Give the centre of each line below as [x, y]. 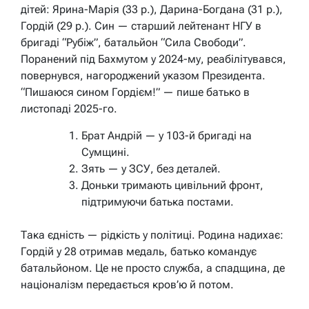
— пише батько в [205, 92]
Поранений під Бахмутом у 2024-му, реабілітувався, [153, 59]
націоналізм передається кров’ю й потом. [127, 284]
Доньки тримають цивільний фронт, [172, 185]
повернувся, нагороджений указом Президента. [143, 75]
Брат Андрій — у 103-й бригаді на [167, 135]
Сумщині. [106, 152]
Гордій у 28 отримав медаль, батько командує [139, 251]
